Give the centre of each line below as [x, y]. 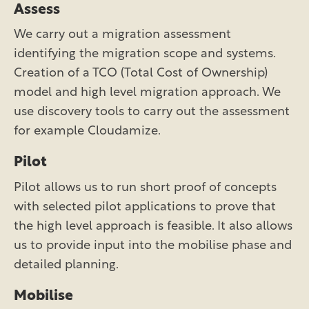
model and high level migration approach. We [147, 93]
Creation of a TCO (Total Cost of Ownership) [141, 74]
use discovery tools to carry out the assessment [152, 112]
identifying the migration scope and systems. [144, 54]
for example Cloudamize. [87, 132]
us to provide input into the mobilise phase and [153, 246]
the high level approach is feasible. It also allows [153, 226]
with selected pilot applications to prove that [145, 207]
